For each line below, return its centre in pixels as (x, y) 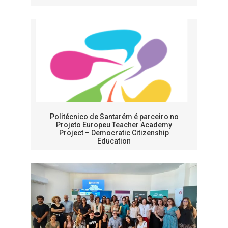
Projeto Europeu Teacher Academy (114, 125)
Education (114, 141)
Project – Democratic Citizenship (114, 133)
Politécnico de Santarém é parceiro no (114, 117)
